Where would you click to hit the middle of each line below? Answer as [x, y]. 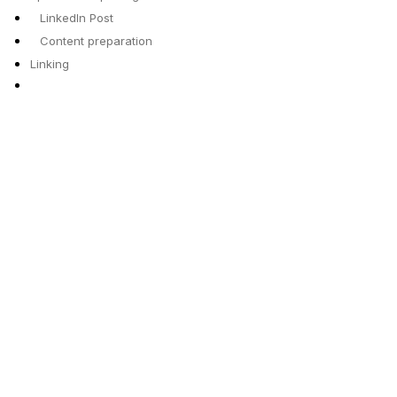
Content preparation [96, 40]
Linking [50, 63]
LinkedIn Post [76, 17]
